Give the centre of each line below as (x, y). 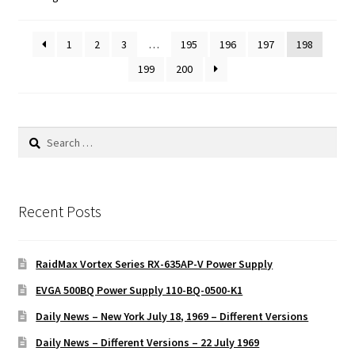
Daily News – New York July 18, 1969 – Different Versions (172, 316)
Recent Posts (59, 212)
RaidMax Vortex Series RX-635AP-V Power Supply (155, 263)
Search (34, 134)
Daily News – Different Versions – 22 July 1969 (148, 342)
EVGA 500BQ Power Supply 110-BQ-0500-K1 (139, 290)
